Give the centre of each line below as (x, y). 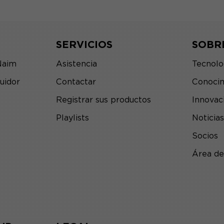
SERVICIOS (84, 44)
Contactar (76, 82)
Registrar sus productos (103, 100)
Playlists (72, 118)
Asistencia (76, 64)
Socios (205, 136)
